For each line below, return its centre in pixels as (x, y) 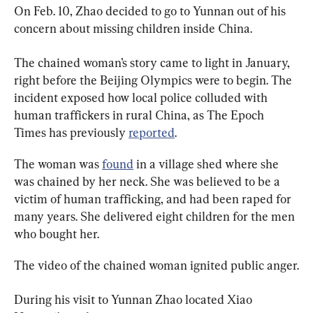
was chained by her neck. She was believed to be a (148, 181)
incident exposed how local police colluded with (142, 97)
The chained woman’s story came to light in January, (153, 62)
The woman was (58, 163)
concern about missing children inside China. (133, 28)
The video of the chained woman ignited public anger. (156, 265)
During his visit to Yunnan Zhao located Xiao (134, 299)
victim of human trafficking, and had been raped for (154, 198)
